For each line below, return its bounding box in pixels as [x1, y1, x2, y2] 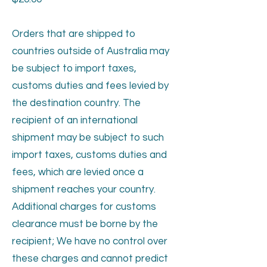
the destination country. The [12, 97, 141, 108]
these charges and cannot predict [12, 253, 168, 264]
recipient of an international [12, 114, 138, 126]
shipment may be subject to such [12, 132, 164, 143]
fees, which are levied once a [12, 166, 144, 178]
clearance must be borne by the [12, 218, 158, 229]
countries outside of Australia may [12, 45, 169, 57]
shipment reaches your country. [12, 184, 156, 195]
